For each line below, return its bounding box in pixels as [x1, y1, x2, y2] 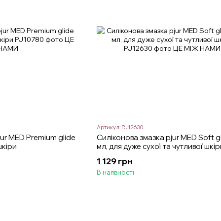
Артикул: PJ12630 [96, 124, 144, 131]
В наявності [96, 168, 134, 177]
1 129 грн [96, 156, 132, 167]
